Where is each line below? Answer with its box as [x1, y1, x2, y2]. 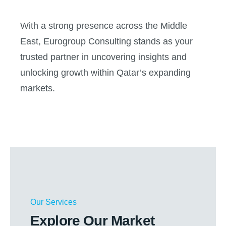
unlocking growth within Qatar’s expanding [20, 68, 191, 78]
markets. [20, 83, 55, 94]
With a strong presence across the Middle [20, 21, 187, 31]
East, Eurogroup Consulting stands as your [20, 36, 193, 47]
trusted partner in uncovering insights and [20, 52, 187, 63]
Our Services [30, 198, 77, 207]
